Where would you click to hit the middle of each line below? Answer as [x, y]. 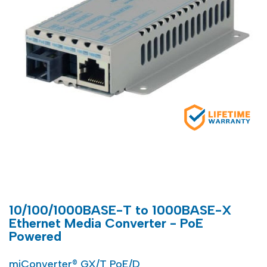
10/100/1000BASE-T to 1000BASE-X [120, 210]
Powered [35, 236]
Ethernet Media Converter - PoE [106, 223]
